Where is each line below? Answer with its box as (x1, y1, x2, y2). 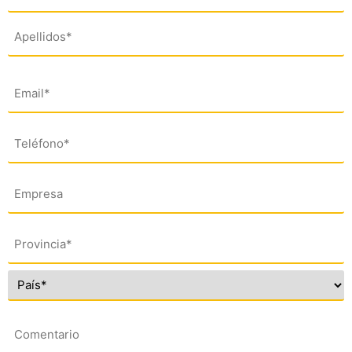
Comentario (7, 317, 80, 334)
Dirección (7, 227, 66, 244)
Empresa (7, 174, 62, 190)
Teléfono (7, 123, 62, 140)
